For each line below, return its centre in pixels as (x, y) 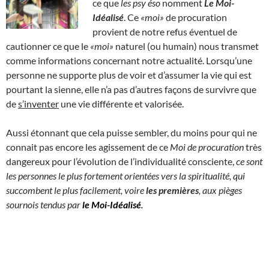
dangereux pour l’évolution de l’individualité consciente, (121, 161)
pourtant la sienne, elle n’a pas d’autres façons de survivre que (131, 89)
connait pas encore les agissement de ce (88, 147)
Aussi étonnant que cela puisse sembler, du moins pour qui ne (131, 132)
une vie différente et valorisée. (121, 103)
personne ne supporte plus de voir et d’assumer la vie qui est (129, 74)
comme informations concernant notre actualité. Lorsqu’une (129, 60)
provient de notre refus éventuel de (165, 31)
